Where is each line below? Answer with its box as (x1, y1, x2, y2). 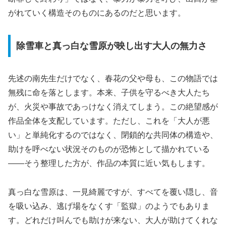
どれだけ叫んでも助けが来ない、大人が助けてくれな (24, 215, 218, 224)
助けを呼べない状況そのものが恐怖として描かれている (8, 144, 210, 153)
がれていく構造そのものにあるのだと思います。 (8, 9, 186, 18)
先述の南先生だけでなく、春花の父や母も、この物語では (8, 74, 218, 83)
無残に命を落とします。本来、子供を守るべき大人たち (8, 88, 210, 97)
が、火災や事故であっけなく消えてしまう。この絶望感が (8, 102, 218, 111)
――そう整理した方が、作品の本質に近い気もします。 (8, 158, 210, 167)
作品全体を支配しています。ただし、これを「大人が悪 (8, 116, 210, 125)
